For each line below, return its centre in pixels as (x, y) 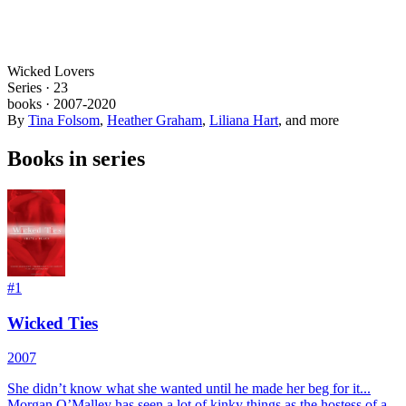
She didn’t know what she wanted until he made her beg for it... (189, 389)
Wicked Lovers (51, 71)
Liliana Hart (244, 120)
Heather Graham (155, 120)
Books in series (76, 158)
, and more (309, 120)
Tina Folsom (64, 120)
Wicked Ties (53, 323)
